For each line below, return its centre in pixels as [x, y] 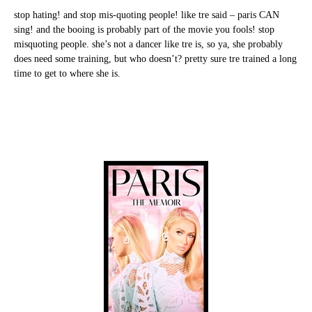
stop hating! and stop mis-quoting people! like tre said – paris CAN [147, 15]
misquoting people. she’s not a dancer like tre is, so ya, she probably [148, 45]
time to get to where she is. [67, 74]
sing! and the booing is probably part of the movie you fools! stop [144, 30]
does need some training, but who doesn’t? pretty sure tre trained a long [155, 59]
